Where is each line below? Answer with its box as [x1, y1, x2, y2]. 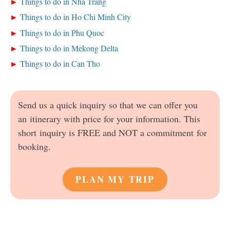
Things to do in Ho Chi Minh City [20, 11, 131, 23]
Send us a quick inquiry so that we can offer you [18, 99, 198, 111]
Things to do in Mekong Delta [20, 43, 119, 53]
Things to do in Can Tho [20, 58, 101, 69]
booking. [18, 140, 51, 153]
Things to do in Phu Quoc [20, 27, 105, 38]
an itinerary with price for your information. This [18, 112, 200, 125]
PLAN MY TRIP [75, 172, 155, 186]
